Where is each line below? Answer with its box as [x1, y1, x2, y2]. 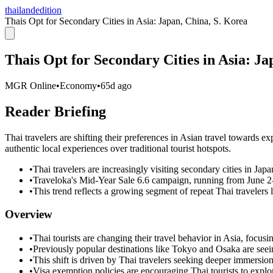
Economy [60, 80, 97, 91]
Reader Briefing [5, 103, 106, 119]
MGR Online [5, 80, 56, 91]
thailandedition [5, 5, 62, 15]
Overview [5, 208, 52, 221]
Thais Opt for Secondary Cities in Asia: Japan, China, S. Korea [5, 16, 247, 26]
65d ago [101, 80, 132, 91]
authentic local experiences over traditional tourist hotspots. [5, 143, 231, 154]
